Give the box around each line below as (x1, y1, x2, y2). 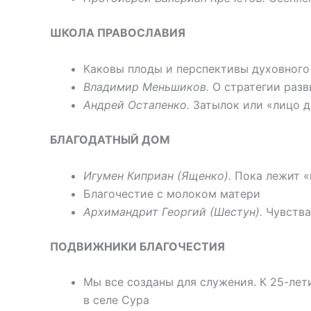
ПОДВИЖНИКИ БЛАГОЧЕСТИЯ (50, 239, 225, 253)
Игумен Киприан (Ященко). (83, 168, 231, 183)
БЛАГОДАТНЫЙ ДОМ (50, 133, 170, 146)
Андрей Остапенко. (83, 98, 190, 112)
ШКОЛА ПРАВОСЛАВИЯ (50, 26, 185, 40)
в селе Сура (83, 293, 149, 308)
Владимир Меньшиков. (83, 80, 209, 94)
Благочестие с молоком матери (83, 186, 260, 201)
